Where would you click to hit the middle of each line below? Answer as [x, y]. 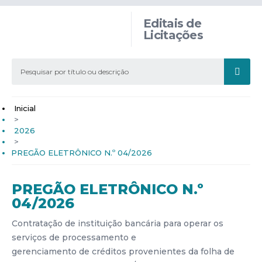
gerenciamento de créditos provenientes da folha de [123, 251]
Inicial [25, 108]
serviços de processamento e [74, 237]
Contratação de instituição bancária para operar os [118, 223]
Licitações [173, 35]
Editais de [173, 23]
